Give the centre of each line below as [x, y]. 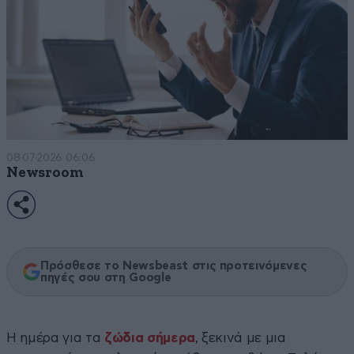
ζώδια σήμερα [149, 337]
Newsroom [45, 172]
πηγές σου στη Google [106, 277]
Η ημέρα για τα [55, 337]
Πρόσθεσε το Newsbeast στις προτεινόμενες [174, 265]
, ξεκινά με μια [240, 337]
